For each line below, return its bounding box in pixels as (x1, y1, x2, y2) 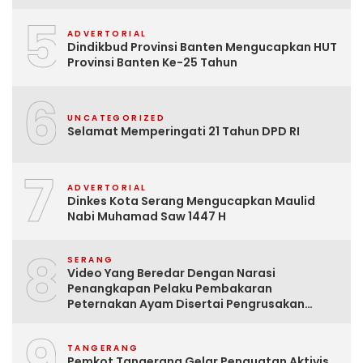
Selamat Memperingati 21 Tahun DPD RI (67, 123, 300, 139)
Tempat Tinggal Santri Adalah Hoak (67, 311, 280, 327)
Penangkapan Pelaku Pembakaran (67, 280, 272, 297)
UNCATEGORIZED (67, 112, 166, 124)
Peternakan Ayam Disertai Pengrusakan (67, 296, 305, 312)
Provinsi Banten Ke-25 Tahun (67, 53, 237, 70)
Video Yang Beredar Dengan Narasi (67, 265, 275, 281)
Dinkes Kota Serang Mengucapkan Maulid (67, 192, 315, 209)
